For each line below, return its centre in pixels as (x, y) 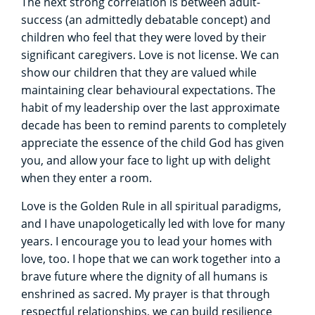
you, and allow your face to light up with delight (146, 160)
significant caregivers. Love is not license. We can (150, 54)
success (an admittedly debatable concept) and (146, 19)
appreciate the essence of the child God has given (153, 142)
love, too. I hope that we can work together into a (151, 258)
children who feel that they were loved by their (144, 37)
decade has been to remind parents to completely (154, 125)
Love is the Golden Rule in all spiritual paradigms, (151, 206)
